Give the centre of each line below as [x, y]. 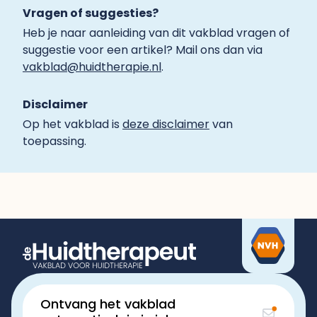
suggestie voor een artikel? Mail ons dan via [143, 50]
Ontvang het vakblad [108, 304]
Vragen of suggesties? [91, 13]
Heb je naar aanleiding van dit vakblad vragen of [156, 33]
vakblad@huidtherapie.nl [92, 67]
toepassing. [54, 141]
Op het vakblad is [73, 124]
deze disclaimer [166, 124]
